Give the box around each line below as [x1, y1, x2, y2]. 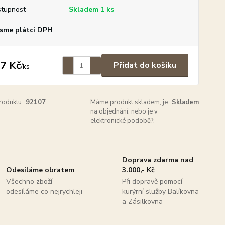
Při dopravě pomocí [122, 177, 182, 186]
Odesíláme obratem [6, 165, 75, 175]
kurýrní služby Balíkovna [122, 187, 199, 196]
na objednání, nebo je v [90, 107, 158, 116]
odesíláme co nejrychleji [6, 187, 83, 196]
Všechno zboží [6, 177, 53, 186]
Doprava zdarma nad [122, 155, 193, 165]
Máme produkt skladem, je [90, 98, 168, 107]
